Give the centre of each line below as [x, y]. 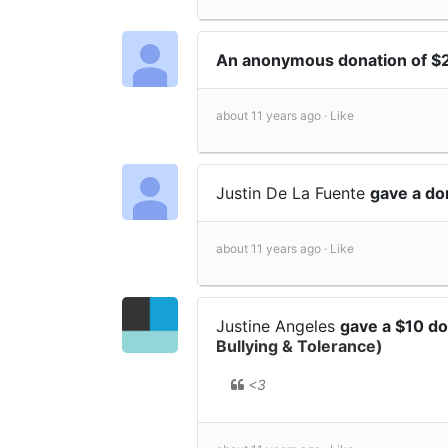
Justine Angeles [278, 326]
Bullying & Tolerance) [299, 346]
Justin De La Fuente [293, 193]
